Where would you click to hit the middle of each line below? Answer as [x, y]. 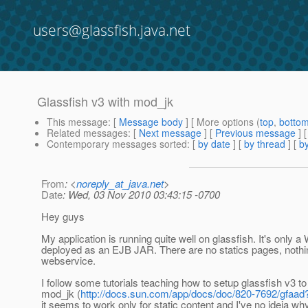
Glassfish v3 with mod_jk [105, 101]
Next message [170, 133]
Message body [151, 122]
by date [214, 144]
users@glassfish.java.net [112, 30]
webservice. [68, 261]
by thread [265, 144]
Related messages [87, 133]
